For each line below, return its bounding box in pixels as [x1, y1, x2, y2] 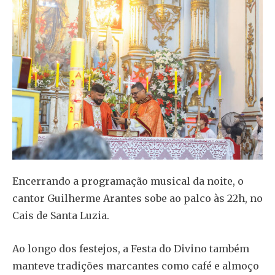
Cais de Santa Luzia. [12, 209, 109, 222]
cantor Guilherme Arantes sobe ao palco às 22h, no [12, 192, 263, 204]
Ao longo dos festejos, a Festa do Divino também [12, 242, 249, 255]
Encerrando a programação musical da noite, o [12, 174, 244, 187]
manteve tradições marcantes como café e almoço [12, 259, 259, 272]
